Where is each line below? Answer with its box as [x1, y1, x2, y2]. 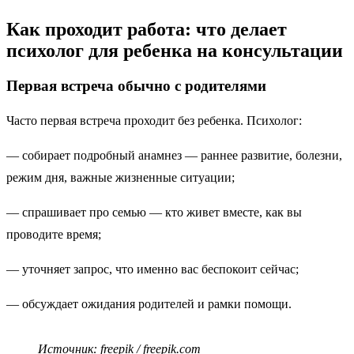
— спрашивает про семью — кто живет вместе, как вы [6, 205, 302, 219]
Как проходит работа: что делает [6, 18, 287, 40]
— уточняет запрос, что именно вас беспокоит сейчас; [6, 262, 305, 276]
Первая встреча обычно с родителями [6, 77, 266, 94]
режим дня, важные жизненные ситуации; [6, 170, 241, 184]
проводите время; [6, 227, 107, 241]
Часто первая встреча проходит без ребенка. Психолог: [6, 113, 308, 127]
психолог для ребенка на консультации [6, 40, 343, 61]
